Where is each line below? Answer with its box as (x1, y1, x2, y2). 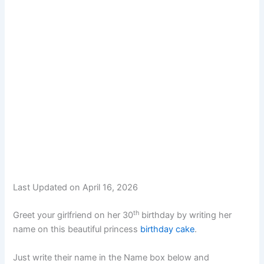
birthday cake (140, 224, 195, 235)
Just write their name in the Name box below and (13, 252, 210, 263)
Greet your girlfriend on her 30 (13, 210, 134, 221)
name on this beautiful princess (13, 224, 141, 235)
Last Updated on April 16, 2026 (13, 181, 138, 193)
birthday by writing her (139, 210, 232, 221)
